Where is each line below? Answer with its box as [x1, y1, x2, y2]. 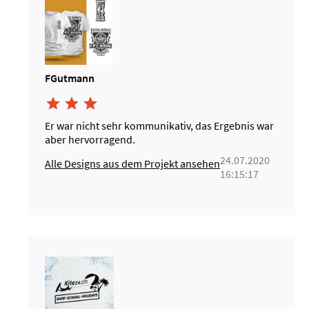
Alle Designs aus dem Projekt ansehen [45, 157, 220, 170]
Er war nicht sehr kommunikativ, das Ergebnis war [45, 119, 274, 132]
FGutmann [45, 71, 94, 85]
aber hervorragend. [45, 132, 135, 146]
